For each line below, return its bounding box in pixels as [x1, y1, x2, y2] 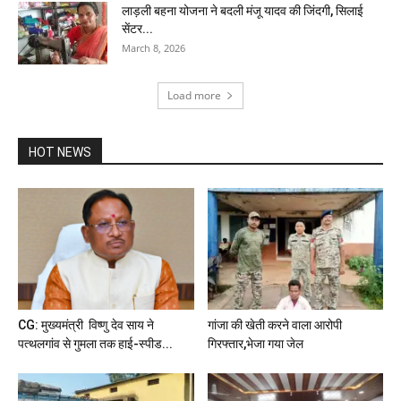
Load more [167, 88, 221, 104]
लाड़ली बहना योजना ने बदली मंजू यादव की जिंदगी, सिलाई [122, 4, 363, 19]
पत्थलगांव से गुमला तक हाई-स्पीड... [18, 336, 173, 351]
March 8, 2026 [122, 41, 185, 55]
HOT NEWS [29, 145, 91, 160]
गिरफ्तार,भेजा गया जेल [207, 336, 303, 351]
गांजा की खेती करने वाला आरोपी [207, 317, 342, 332]
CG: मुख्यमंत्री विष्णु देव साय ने [18, 317, 154, 332]
